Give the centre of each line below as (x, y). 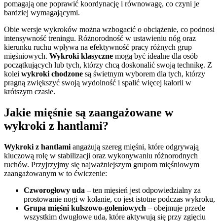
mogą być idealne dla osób (155, 56)
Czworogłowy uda (54, 190)
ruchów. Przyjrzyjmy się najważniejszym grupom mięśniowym (102, 164)
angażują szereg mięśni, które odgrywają (135, 147)
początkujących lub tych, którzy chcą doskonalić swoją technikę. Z (108, 65)
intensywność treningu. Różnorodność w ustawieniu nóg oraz (100, 38)
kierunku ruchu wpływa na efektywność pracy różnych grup (98, 47)
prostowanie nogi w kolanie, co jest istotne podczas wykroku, (119, 199)
